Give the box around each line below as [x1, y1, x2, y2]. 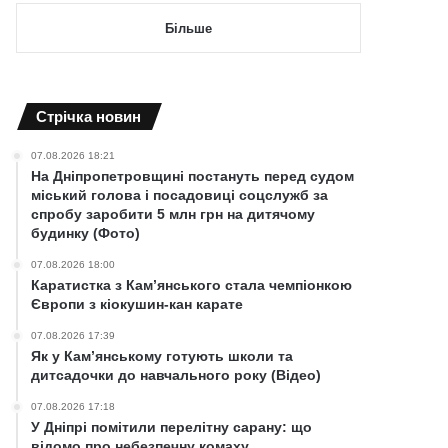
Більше [165, 20, 212, 36]
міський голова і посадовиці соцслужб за [31, 186, 329, 203]
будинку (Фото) [31, 224, 141, 241]
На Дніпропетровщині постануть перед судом [31, 167, 355, 184]
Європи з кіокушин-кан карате [31, 295, 244, 312]
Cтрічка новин [36, 107, 142, 125]
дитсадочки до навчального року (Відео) [31, 366, 322, 383]
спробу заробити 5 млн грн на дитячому [31, 205, 316, 222]
